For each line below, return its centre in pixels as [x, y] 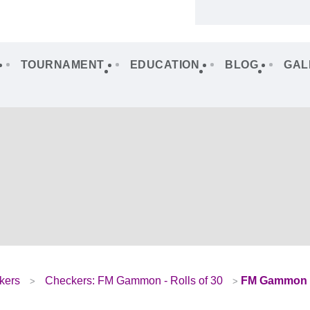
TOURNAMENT [62, 64]
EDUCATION [164, 64]
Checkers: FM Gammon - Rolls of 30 [134, 280]
